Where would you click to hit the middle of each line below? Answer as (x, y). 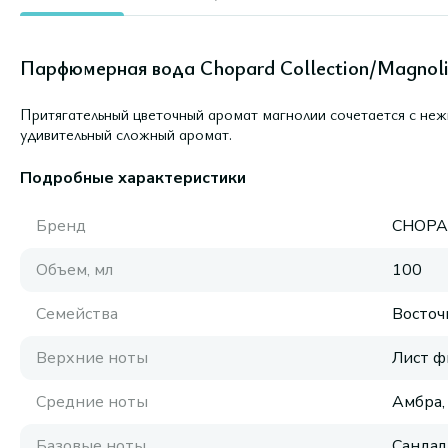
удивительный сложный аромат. (126, 134)
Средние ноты (92, 402)
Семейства (77, 314)
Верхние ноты (92, 358)
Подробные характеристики (133, 178)
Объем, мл (74, 270)
